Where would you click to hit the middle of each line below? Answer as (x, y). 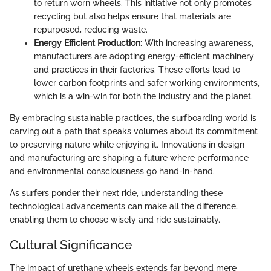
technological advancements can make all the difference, (124, 207)
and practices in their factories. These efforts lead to (137, 70)
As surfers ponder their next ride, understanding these (116, 193)
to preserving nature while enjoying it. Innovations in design (127, 145)
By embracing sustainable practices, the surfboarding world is (133, 118)
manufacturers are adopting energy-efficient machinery (144, 57)
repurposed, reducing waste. (91, 30)
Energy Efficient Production (87, 43)
